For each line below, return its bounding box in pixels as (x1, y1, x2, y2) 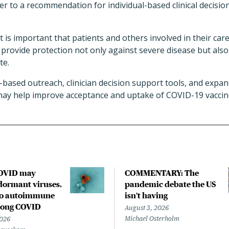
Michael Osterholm (125, 215, 179, 222)
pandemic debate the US (125, 179, 216, 189)
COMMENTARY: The (125, 168, 199, 177)
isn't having (125, 191, 168, 200)
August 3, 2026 (125, 204, 169, 212)
